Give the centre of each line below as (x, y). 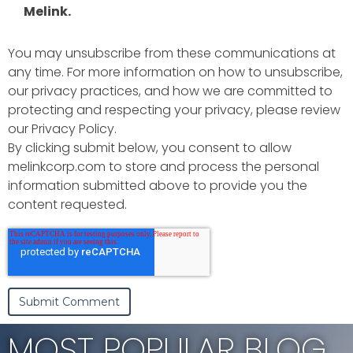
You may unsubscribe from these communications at (172, 53)
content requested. (67, 204)
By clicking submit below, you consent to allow (150, 147)
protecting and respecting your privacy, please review (174, 110)
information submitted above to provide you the (158, 185)
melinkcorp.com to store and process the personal (163, 166)
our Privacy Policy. (62, 128)
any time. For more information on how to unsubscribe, (175, 72)
